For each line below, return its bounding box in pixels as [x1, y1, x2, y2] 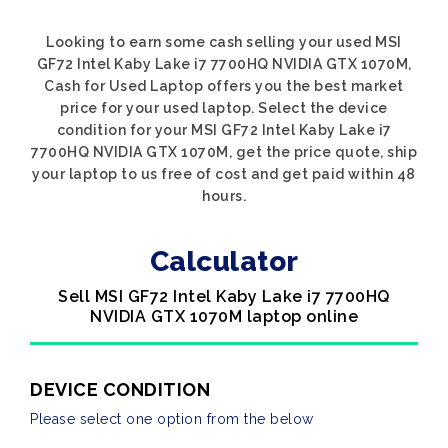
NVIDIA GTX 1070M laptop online [90, 307, 358, 326]
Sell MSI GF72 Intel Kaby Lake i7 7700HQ [58, 287, 390, 306]
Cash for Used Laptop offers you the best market [44, 78, 404, 94]
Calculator [149, 245, 299, 278]
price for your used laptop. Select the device [60, 100, 388, 116]
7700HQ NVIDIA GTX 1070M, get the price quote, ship [31, 144, 417, 160]
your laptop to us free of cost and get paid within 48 [32, 166, 416, 182]
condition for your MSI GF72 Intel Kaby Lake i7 [56, 122, 392, 138]
